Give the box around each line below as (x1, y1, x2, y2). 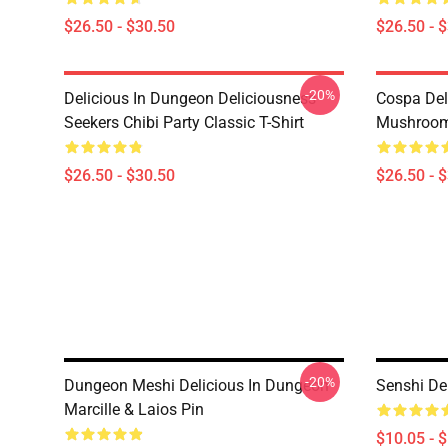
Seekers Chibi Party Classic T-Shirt (64, 113, 304, 132)
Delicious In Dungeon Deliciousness (64, 89, 316, 108)
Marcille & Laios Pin (64, 400, 204, 419)
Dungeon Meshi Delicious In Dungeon (64, 376, 329, 395)
